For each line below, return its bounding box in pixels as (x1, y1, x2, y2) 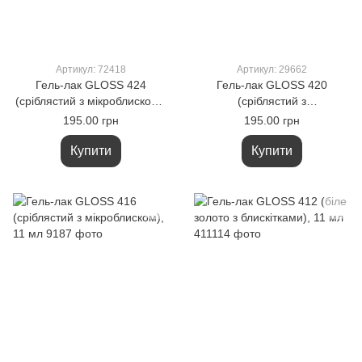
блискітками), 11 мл (220, 127, 323, 140)
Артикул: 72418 (55, 64, 126, 75)
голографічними (229, 111, 314, 124)
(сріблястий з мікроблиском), (15, 95, 166, 107)
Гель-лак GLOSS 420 (216, 78, 327, 91)
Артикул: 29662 (236, 64, 307, 75)
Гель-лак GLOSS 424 (35, 78, 146, 91)
